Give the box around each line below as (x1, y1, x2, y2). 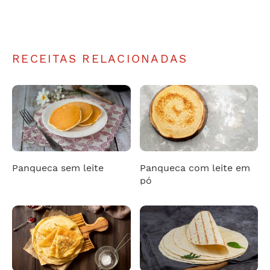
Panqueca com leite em (139, 162, 250, 174)
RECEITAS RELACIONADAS (12, 52, 188, 66)
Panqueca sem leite (12, 162, 104, 174)
